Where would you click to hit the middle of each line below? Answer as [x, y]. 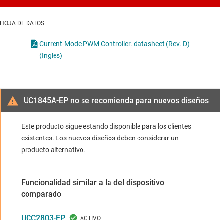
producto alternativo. [53, 150]
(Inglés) [51, 56]
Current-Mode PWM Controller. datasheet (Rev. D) [114, 44]
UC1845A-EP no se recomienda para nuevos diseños [116, 101]
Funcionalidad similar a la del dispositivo [93, 183]
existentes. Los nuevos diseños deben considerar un [100, 138]
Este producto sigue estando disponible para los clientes [106, 126]
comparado [41, 194]
